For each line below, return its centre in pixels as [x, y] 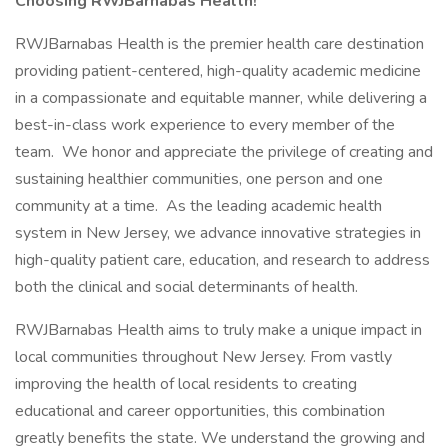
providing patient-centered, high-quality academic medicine [218, 71]
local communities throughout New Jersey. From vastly [203, 357]
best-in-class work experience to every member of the [205, 125]
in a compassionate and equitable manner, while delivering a [221, 98]
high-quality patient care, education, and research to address [222, 260]
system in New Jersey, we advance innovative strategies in [218, 233]
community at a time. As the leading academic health [198, 206]
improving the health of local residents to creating [186, 384]
